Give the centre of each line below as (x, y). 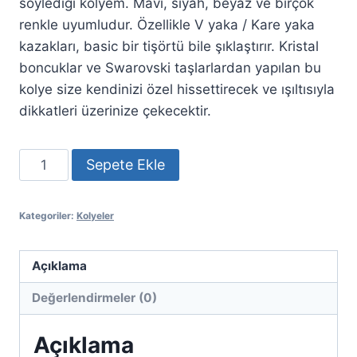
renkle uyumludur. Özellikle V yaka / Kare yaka (167, 24)
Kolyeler (95, 215)
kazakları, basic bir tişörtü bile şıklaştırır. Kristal (169, 46)
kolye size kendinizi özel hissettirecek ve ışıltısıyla (177, 89)
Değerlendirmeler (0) (95, 298)
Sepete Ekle (125, 164)
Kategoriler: (48, 215)
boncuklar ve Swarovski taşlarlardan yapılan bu (170, 67)
